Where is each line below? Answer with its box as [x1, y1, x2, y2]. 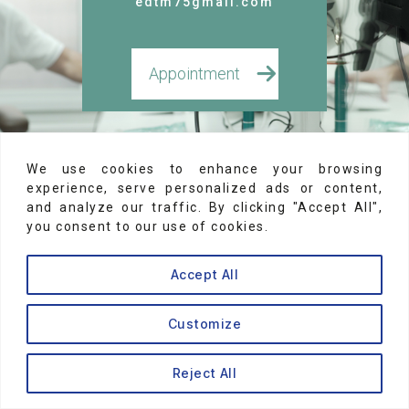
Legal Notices [152, 152, 257, 168]
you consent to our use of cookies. [26, 218, 268, 234]
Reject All [172, 364, 237, 381]
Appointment [148, 63, 240, 83]
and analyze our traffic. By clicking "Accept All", [26, 199, 383, 215]
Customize [167, 315, 242, 331]
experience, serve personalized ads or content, [26, 180, 383, 195]
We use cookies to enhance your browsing [26, 161, 383, 176]
